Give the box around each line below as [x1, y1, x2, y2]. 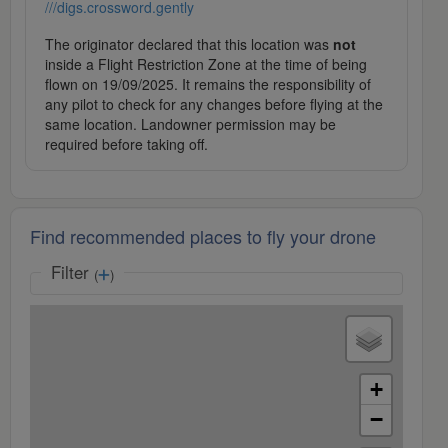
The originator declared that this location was [45, 34, 333, 55]
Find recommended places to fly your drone [30, 223, 376, 250]
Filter [51, 260, 94, 285]
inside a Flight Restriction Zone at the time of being [45, 54, 367, 75]
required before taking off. [45, 134, 208, 155]
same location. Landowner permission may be [45, 114, 336, 135]
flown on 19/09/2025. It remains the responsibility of [45, 74, 371, 95]
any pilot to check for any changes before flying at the [45, 94, 383, 115]
